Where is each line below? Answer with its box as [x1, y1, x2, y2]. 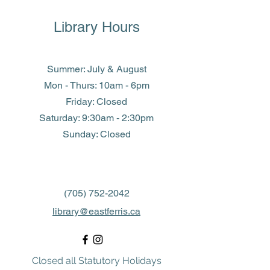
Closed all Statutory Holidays [31, 255, 162, 266]
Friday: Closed [66, 96, 127, 107]
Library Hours [53, 19, 140, 35]
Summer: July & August [46, 63, 146, 75]
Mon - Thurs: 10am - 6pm [43, 80, 149, 91]
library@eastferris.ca [52, 206, 140, 217]
